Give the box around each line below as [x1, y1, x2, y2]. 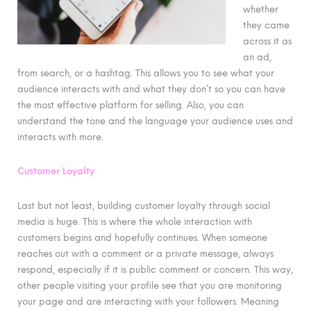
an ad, [243, 51, 271, 62]
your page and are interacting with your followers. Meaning [17, 295, 279, 307]
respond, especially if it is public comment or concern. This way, [17, 263, 293, 275]
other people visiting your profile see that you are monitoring [17, 279, 282, 291]
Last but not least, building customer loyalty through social [17, 199, 270, 211]
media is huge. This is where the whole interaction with [17, 215, 252, 227]
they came [243, 19, 289, 31]
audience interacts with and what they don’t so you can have [17, 83, 285, 94]
